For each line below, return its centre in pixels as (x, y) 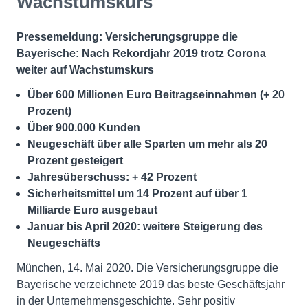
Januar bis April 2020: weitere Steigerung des (145, 227)
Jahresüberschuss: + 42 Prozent (112, 177)
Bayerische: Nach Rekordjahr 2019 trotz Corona (141, 53)
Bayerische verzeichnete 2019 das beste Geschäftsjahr (151, 284)
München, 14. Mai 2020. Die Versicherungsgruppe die (147, 268)
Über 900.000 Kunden (84, 128)
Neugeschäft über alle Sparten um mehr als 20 (147, 144)
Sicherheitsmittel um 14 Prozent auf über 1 (137, 194)
